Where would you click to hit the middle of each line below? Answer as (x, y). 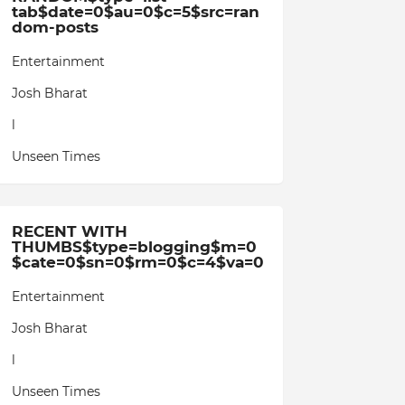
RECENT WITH (69, 231)
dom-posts (55, 27)
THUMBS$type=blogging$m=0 (134, 247)
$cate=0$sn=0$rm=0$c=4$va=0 (137, 262)
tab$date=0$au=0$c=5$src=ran (135, 12)
